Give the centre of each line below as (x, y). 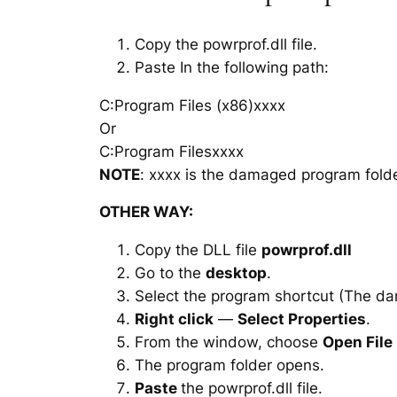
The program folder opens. (230, 366)
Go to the (170, 273)
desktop (236, 273)
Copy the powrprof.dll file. (226, 44)
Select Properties (302, 319)
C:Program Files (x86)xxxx (192, 105)
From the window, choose (229, 343)
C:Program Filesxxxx (171, 151)
